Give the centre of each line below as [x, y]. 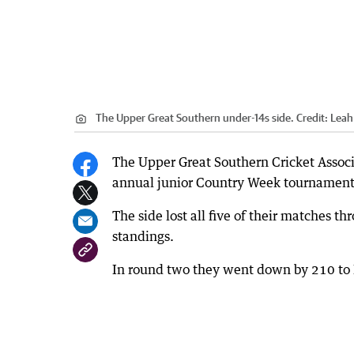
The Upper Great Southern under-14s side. [195, 118]
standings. [143, 237]
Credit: [312, 118]
